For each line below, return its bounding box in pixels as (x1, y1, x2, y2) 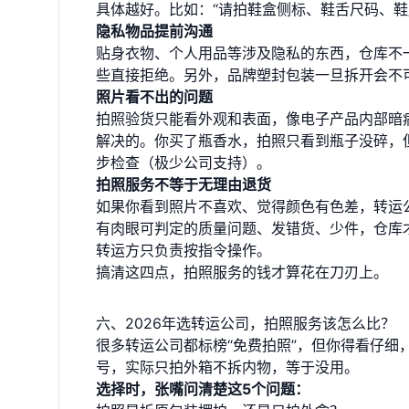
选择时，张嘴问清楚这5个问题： (96, 380, 309, 398)
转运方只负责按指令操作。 (96, 241, 271, 259)
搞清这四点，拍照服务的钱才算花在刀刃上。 (96, 263, 388, 281)
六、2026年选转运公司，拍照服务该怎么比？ (96, 314, 395, 332)
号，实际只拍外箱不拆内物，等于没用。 (96, 358, 359, 376)
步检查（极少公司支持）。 (96, 153, 271, 172)
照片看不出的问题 (96, 88, 213, 106)
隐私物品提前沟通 (96, 22, 213, 40)
